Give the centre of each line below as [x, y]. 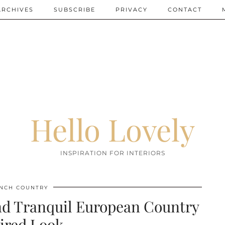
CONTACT [185, 10]
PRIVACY [132, 10]
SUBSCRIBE [75, 10]
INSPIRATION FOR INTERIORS [113, 153]
